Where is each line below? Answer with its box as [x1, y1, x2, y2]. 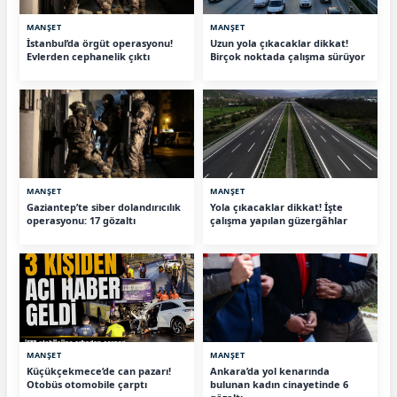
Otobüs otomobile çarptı [27, 378, 147, 392]
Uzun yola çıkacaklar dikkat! [210, 36, 348, 51]
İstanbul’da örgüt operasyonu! [27, 36, 173, 51]
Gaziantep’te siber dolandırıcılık [27, 200, 181, 214]
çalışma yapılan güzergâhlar [210, 214, 347, 228]
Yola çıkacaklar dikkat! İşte [210, 200, 343, 214]
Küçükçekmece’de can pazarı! [27, 364, 171, 378]
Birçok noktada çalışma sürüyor [210, 50, 365, 64]
